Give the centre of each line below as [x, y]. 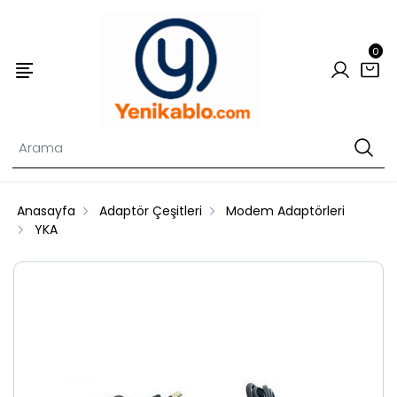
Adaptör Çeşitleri [151, 211]
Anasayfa [47, 211]
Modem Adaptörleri [286, 211]
